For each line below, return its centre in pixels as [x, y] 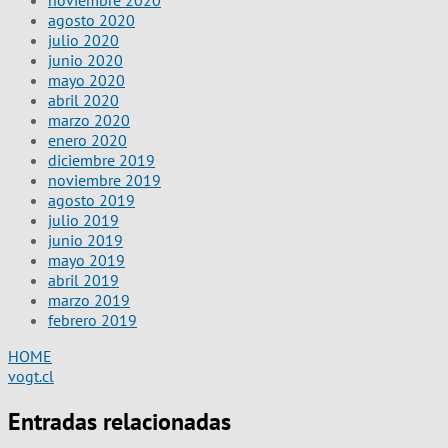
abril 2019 [83, 279]
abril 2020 [83, 99]
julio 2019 [83, 219]
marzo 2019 [89, 299]
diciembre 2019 [101, 159]
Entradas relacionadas [119, 421]
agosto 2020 [91, 19]
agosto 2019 [91, 199]
